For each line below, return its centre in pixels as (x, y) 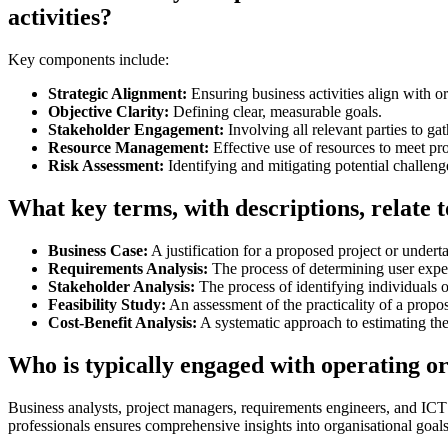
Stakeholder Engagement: (136, 130)
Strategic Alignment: (117, 94)
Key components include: (88, 60)
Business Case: (98, 251)
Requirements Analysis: (128, 269)
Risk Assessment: (106, 166)
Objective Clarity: (108, 112)
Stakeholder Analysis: (121, 287)
